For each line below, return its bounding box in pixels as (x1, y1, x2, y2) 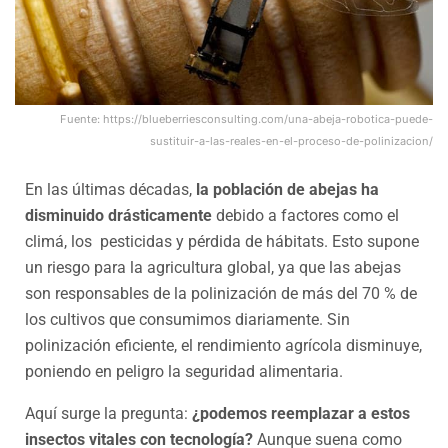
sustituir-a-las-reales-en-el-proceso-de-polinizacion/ (150, 133, 433, 148)
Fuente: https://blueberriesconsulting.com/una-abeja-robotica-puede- (60, 111, 433, 126)
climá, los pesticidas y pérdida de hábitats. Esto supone (25, 231, 419, 251)
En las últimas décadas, (25, 179, 196, 199)
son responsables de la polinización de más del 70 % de (25, 283, 417, 303)
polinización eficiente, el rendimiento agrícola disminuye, (25, 335, 422, 355)
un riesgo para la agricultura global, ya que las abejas (25, 257, 401, 277)
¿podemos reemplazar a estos (192, 403, 410, 423)
